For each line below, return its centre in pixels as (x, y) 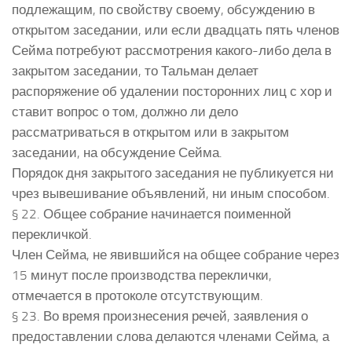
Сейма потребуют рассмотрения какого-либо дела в (172, 50)
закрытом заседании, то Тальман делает (135, 70)
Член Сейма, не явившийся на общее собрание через (176, 254)
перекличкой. (52, 234)
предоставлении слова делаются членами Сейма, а (170, 336)
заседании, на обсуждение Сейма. (117, 152)
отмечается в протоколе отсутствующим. (137, 295)
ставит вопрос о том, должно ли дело (125, 111)
